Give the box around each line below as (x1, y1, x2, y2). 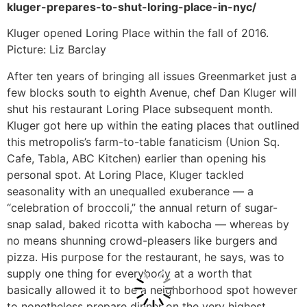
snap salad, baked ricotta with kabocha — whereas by (7, 217, 289, 231)
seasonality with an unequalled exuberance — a (7, 184, 254, 198)
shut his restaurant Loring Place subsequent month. (7, 101, 273, 116)
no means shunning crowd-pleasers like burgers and (7, 233, 278, 247)
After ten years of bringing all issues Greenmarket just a (7, 69, 297, 83)
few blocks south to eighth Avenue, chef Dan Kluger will (7, 85, 297, 99)
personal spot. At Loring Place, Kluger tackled (7, 167, 244, 182)
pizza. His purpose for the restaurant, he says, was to (7, 249, 284, 264)
